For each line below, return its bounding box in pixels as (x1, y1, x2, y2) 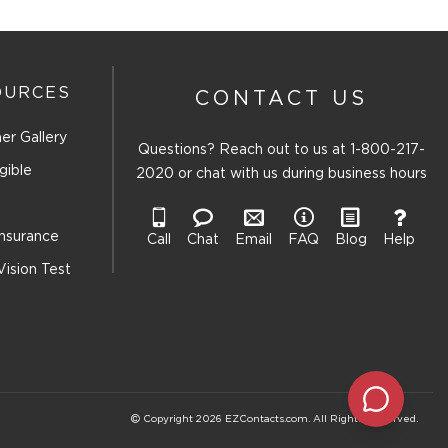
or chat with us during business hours (173, 168, 427, 181)
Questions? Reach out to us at (137, 144, 350, 157)
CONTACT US (194, 90, 368, 109)
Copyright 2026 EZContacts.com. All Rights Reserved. (140, 415, 418, 425)
